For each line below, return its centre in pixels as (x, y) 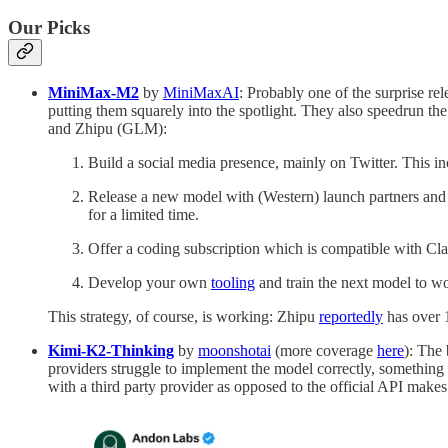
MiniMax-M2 (93, 93)
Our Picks (49, 27)
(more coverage (324, 351)
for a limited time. (143, 215)
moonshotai (234, 351)
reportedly (351, 317)
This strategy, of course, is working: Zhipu (183, 317)
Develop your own (149, 283)
